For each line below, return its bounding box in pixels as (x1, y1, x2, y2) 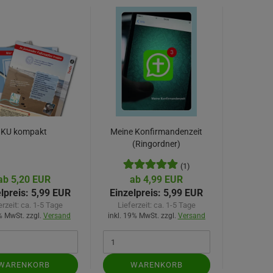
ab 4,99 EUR (130, 174, 183, 185)
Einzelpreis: (110, 187, 161, 199)
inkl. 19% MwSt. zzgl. (107, 211, 178, 220)
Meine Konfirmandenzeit (110, 127, 202, 136)
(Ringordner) (132, 139, 180, 149)
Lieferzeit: (117, 200, 154, 210)
